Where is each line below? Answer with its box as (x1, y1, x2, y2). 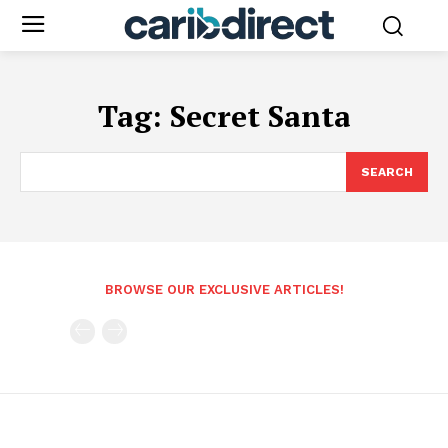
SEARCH (361, 164, 413, 179)
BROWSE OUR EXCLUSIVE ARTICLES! (104, 281, 344, 297)
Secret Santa (169, 95, 351, 136)
